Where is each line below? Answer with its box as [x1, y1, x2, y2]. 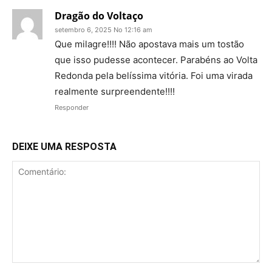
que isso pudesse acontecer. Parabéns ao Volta [55, 54, 257, 66]
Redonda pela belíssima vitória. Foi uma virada [55, 70, 253, 81]
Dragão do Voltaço [55, 9, 143, 22]
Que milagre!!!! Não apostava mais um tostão [55, 38, 244, 50]
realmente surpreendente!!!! [55, 86, 175, 97]
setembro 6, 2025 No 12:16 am [55, 25, 152, 34]
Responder [55, 103, 89, 112]
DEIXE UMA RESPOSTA [12, 141, 117, 152]
